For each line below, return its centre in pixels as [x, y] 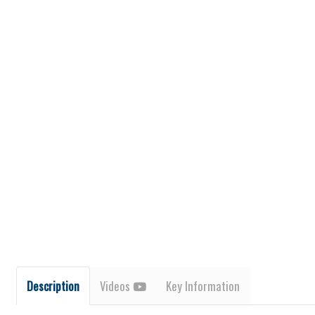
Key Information [202, 285]
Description [53, 285]
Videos [116, 285]
